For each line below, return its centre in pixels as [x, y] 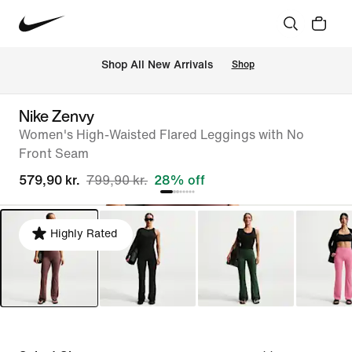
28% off [180, 180]
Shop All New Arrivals [157, 65]
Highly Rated [84, 234]
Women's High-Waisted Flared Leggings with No [161, 135]
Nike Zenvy [57, 116]
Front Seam [54, 154]
